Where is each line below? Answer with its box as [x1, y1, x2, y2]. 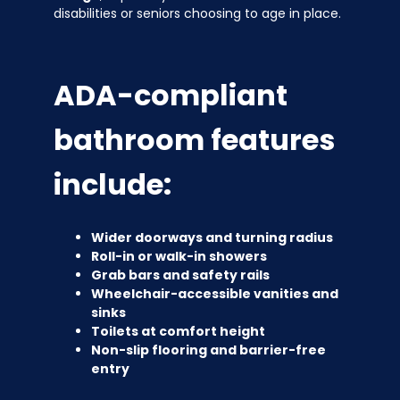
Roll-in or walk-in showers [91, 247, 267, 266]
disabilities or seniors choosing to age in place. [54, 4, 341, 22]
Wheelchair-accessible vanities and [91, 285, 338, 304]
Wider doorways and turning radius [91, 229, 333, 247]
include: [54, 164, 171, 205]
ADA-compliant [54, 75, 287, 116]
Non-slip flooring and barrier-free [91, 341, 326, 360]
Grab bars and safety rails [91, 266, 270, 285]
